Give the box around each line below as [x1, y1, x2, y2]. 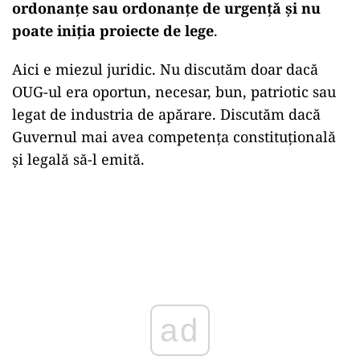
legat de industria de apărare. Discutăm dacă [12, 104, 321, 124]
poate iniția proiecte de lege [12, 21, 214, 40]
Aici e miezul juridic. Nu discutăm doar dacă [12, 59, 318, 79]
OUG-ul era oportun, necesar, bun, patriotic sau [12, 82, 336, 101]
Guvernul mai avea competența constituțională [12, 127, 336, 146]
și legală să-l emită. [12, 149, 145, 169]
